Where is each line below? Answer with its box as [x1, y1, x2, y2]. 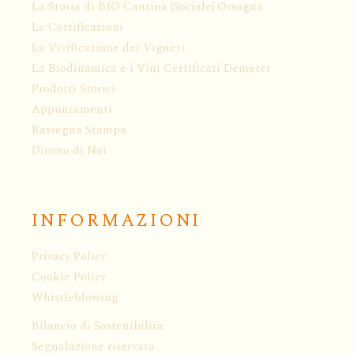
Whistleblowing [32, 288, 119, 307]
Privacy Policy [32, 247, 106, 265]
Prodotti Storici [32, 79, 115, 98]
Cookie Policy [32, 267, 106, 286]
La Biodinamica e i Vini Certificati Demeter [32, 58, 271, 77]
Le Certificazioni [32, 17, 123, 36]
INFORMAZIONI [32, 206, 201, 235]
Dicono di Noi [32, 141, 107, 160]
